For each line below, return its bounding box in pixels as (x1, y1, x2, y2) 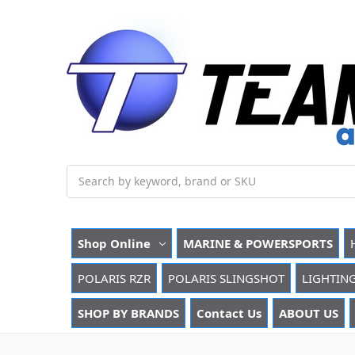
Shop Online (78, 235, 151, 251)
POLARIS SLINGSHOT (168, 269, 284, 286)
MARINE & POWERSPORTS (182, 235, 333, 251)
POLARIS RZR (78, 269, 151, 286)
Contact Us (197, 304, 261, 321)
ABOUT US (279, 304, 338, 321)
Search (67, 165, 103, 181)
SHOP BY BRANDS (78, 304, 179, 321)
